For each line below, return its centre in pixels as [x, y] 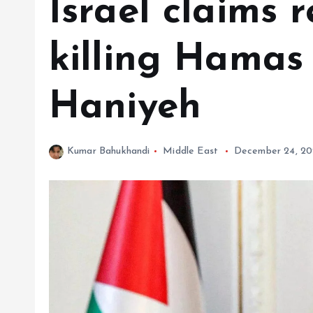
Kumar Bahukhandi [109, 151]
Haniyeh [125, 108]
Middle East [190, 151]
